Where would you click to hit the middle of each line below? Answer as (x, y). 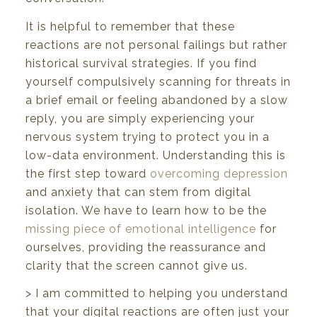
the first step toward (88, 173)
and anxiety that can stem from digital (138, 192)
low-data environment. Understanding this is (156, 155)
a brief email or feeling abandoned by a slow (157, 100)
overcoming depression (219, 173)
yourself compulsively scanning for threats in (158, 81)
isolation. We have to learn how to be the (146, 210)
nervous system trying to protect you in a (148, 137)
